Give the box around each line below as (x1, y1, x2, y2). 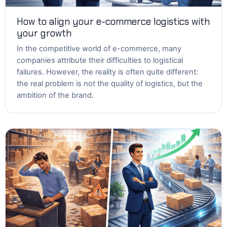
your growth (17, 27, 71, 40)
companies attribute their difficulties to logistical (17, 56, 183, 65)
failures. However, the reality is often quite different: (17, 67, 198, 77)
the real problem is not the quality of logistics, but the (17, 79, 203, 88)
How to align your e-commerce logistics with (17, 15, 210, 28)
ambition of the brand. (17, 91, 94, 100)
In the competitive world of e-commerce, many (17, 44, 181, 53)
